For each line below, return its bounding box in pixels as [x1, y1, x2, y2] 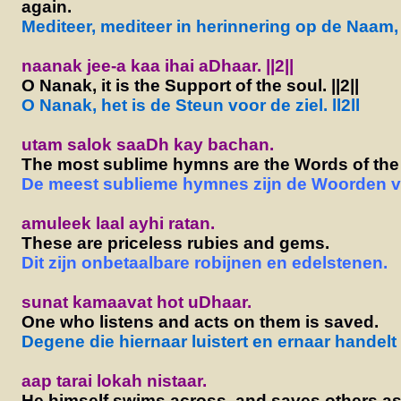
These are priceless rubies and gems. [21, 233, 329, 252]
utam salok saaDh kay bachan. [21, 134, 274, 154]
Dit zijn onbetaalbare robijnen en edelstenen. [21, 252, 388, 272]
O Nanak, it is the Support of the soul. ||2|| [21, 75, 359, 95]
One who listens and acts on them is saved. [21, 311, 379, 331]
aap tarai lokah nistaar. [21, 371, 207, 390]
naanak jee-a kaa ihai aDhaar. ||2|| [21, 55, 294, 75]
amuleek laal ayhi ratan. [21, 213, 215, 233]
